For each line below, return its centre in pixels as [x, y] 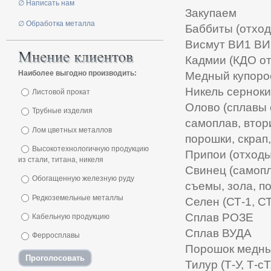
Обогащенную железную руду [83, 179]
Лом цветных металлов [72, 130]
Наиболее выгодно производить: [77, 73]
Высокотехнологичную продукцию [90, 149]
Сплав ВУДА [218, 233]
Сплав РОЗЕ [219, 217]
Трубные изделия [62, 111]
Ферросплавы [56, 236]
